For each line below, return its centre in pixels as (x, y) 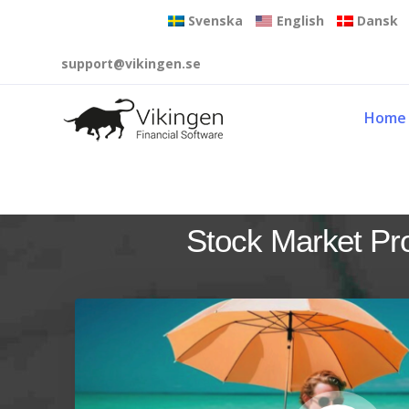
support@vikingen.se (131, 63)
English (300, 21)
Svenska (216, 21)
